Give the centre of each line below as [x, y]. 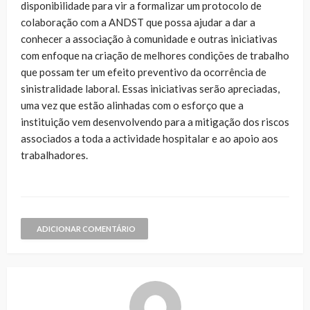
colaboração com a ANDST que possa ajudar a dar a [138, 22]
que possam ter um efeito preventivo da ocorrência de [144, 72]
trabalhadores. [54, 155]
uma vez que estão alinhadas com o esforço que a [132, 105]
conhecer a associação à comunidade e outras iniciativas [149, 38]
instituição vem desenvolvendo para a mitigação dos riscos [155, 121]
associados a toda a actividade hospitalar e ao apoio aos [149, 138]
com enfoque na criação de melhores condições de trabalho [155, 55]
